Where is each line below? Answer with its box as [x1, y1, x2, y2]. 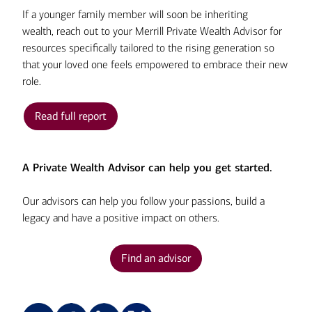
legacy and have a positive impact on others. [22, 211, 219, 224]
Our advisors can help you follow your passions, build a [22, 194, 265, 208]
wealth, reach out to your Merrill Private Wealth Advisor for [22, 24, 282, 38]
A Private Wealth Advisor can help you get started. [22, 161, 272, 174]
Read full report [35, 109, 107, 123]
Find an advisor [121, 251, 191, 265]
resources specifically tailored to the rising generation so [22, 41, 274, 54]
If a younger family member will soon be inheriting [22, 8, 248, 21]
